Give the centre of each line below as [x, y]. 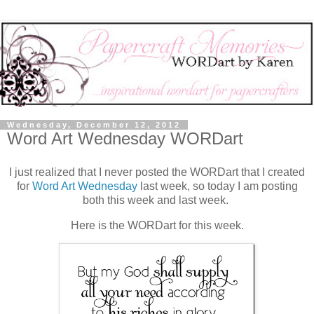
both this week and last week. [157, 200]
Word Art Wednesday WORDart [125, 139]
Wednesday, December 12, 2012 [94, 125]
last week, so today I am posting [217, 186]
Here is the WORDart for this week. [157, 225]
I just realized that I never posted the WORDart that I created [157, 172]
